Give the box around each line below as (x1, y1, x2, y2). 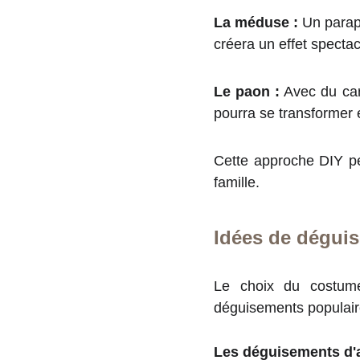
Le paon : (214, 84, 280, 100)
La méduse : (214, 14, 299, 31)
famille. (214, 174, 260, 190)
